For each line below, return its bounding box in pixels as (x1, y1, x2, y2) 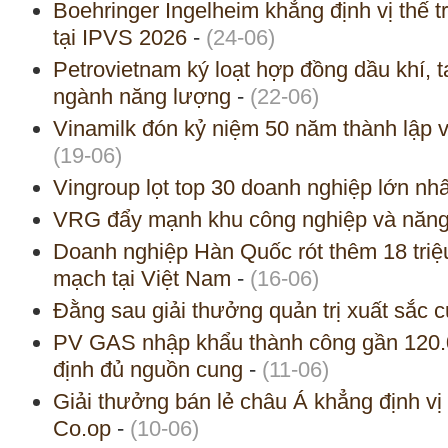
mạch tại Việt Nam (53, 266, 231, 292)
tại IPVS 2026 (53, 25, 187, 51)
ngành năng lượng (53, 84, 231, 110)
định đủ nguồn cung (53, 357, 243, 383)
